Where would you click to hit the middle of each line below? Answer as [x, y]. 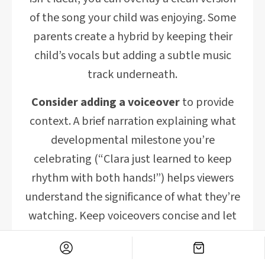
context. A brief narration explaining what [132, 121]
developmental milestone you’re [132, 140]
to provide [207, 102]
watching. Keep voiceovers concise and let [132, 216]
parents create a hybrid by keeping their [132, 37]
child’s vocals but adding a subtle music [132, 56]
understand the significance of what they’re [132, 197]
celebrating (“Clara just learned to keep [132, 159]
